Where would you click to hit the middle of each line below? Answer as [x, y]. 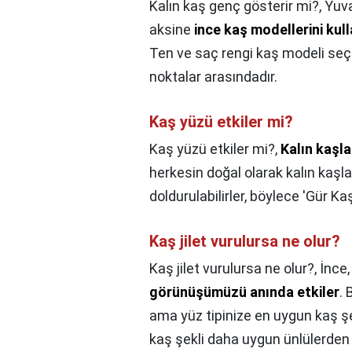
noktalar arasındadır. [213, 77]
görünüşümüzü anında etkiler [244, 292]
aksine [172, 30]
